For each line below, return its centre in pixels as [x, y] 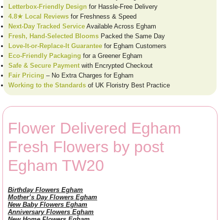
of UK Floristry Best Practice [128, 85]
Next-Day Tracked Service [47, 26]
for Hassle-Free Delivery [122, 6]
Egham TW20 [56, 165]
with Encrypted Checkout [116, 65]
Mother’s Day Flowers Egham [53, 197]
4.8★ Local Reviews [39, 16]
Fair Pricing [26, 75]
